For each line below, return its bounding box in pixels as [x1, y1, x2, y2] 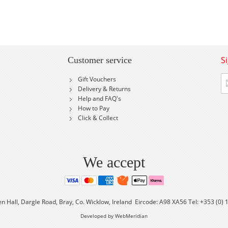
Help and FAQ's [77, 94, 121, 103]
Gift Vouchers [77, 75, 116, 83]
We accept [83, 154, 145, 170]
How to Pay [77, 104, 109, 112]
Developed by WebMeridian [80, 212, 148, 219]
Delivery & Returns [77, 84, 131, 93]
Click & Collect [77, 113, 118, 122]
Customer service [67, 55, 132, 65]
